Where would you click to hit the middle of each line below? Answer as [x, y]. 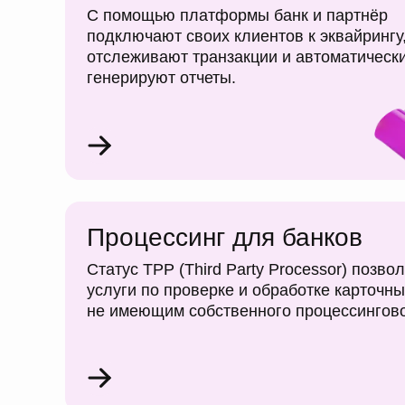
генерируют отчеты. [161, 78]
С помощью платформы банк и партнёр [237, 15]
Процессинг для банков [225, 237]
